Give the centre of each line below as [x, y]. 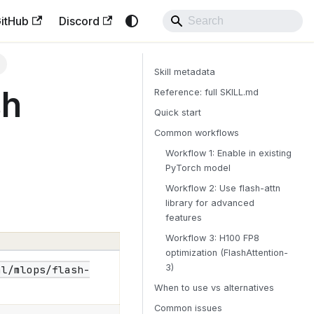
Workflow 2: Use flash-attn [223, 188]
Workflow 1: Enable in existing [228, 153]
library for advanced [210, 203]
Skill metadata [185, 72]
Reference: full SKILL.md [206, 92]
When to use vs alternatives [214, 288]
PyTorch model [198, 168]
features [184, 218]
